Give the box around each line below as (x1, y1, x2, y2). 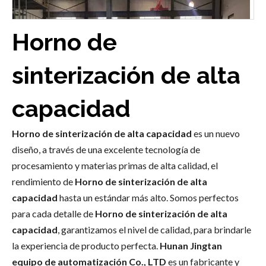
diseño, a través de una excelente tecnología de (12, 143, 200, 155)
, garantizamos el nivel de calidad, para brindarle (58, 223, 251, 235)
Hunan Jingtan (160, 239, 222, 251)
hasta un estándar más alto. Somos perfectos (58, 191, 239, 203)
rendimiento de (12, 175, 75, 187)
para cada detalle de (12, 207, 95, 219)
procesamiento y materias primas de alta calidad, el (12, 159, 218, 171)
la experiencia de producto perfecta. (12, 239, 160, 251)
